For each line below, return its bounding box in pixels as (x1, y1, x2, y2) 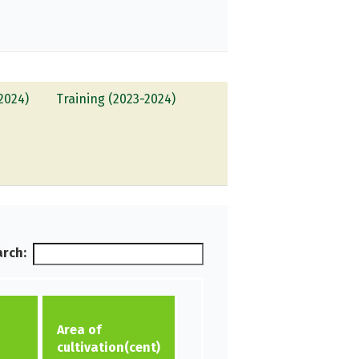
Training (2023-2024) (56, 91, 176, 107)
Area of (56, 321, 101, 337)
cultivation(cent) (56, 339, 160, 355)
